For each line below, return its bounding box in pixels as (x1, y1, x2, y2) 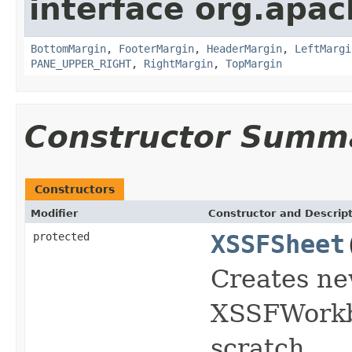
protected (33, 229, 90, 243)
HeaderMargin (207, 42, 282, 55)
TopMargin (225, 57, 282, 70)
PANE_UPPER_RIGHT (31, 57, 131, 70)
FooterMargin (119, 42, 194, 55)
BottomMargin (31, 42, 106, 55)
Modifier (31, 207, 78, 219)
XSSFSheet (211, 229, 345, 258)
